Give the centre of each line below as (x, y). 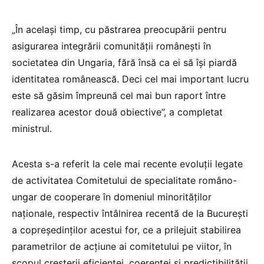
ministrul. (32, 128)
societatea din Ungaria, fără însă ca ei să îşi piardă (124, 62)
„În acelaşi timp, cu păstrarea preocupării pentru (119, 29)
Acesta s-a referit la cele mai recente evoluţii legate (127, 164)
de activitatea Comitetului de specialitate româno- (124, 180)
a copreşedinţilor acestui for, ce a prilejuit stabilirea (126, 230)
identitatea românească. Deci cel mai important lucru (130, 79)
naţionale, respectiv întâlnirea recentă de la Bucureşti (130, 213)
